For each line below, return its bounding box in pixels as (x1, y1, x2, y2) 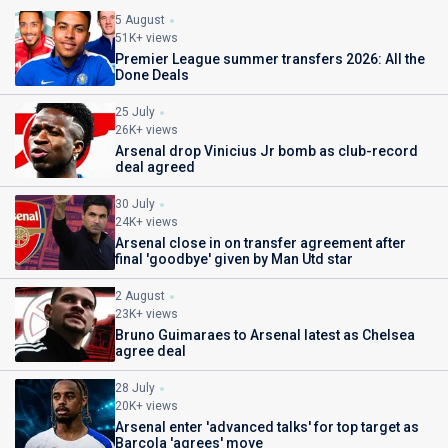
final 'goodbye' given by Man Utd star (115, 251, 353, 268)
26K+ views (115, 123, 178, 138)
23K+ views (115, 307, 178, 322)
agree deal (115, 343, 186, 360)
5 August (115, 13, 165, 28)
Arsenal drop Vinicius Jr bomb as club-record (115, 143, 418, 160)
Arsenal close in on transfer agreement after (115, 235, 406, 252)
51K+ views (115, 31, 178, 46)
